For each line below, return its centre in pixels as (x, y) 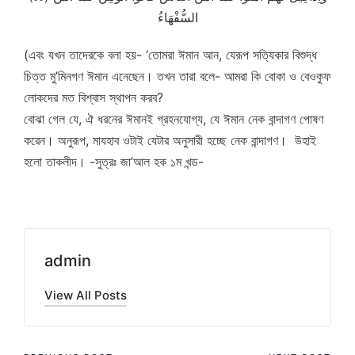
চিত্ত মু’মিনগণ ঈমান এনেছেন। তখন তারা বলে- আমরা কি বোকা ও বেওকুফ (177, 76)
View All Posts (86, 295)
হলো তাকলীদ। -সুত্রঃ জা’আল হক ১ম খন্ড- (114, 162)
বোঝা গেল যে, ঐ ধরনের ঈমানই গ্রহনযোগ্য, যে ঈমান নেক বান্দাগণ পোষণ (174, 119)
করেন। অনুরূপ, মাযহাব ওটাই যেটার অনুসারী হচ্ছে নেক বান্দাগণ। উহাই (170, 140)
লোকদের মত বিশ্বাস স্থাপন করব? (94, 97)
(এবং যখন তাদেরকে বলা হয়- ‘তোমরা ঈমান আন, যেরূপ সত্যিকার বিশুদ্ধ (170, 55)
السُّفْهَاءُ (177, 17)
